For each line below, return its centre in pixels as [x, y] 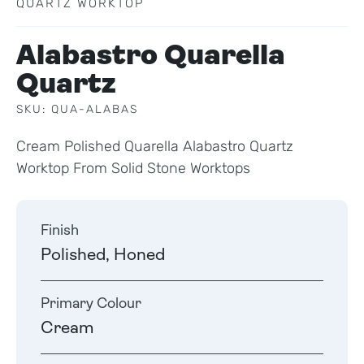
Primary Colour [91, 304]
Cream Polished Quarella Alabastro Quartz [155, 146]
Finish [60, 231]
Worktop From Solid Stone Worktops [133, 168]
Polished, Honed [103, 255]
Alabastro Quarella [151, 57]
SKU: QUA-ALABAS [77, 109]
